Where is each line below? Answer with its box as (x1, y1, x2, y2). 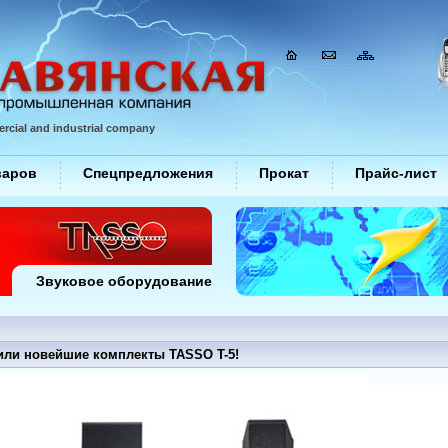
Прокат (259, 165, 309, 181)
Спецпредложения (83, 165, 213, 181)
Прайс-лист (355, 165, 437, 181)
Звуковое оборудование (36, 273, 212, 289)
